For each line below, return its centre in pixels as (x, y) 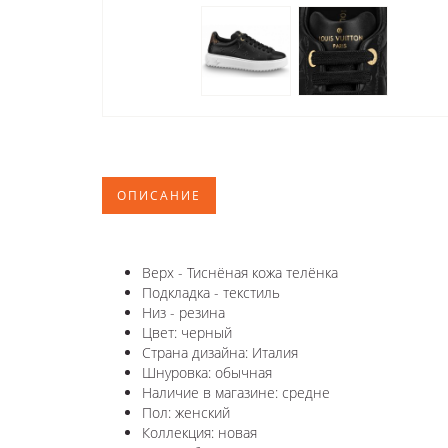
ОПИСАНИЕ (159, 195)
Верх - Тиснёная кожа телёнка (240, 272)
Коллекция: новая (199, 432)
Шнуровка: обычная (207, 372)
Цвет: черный (187, 332)
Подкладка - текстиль (211, 292)
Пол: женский (186, 412)
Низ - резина (183, 312)
